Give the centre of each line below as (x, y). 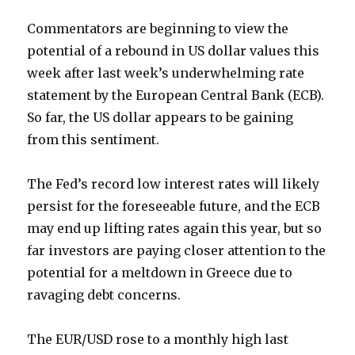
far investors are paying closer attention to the (177, 251)
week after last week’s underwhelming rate (166, 73)
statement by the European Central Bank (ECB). (176, 95)
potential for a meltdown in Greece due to (160, 273)
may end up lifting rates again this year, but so (175, 229)
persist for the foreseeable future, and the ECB (174, 206)
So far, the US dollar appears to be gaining (160, 118)
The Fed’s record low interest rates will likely (174, 184)
